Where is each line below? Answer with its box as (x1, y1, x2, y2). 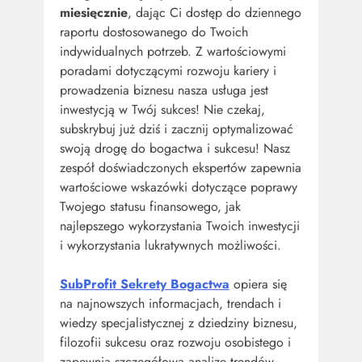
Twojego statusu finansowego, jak (60, 196, 241, 216)
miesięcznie (60, 2, 128, 22)
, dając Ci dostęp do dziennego (128, 2, 301, 22)
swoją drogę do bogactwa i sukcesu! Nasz (60, 138, 290, 158)
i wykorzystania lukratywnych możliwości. (60, 235, 281, 255)
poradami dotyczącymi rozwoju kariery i (60, 61, 276, 80)
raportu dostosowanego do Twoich (60, 22, 248, 41)
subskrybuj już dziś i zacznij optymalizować (60, 119, 293, 138)
